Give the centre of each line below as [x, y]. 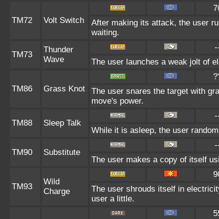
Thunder [58, 50]
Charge [57, 191]
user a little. [113, 199]
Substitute [62, 152]
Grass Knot [64, 89]
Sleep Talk [62, 123]
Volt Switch [64, 20]
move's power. [118, 101]
